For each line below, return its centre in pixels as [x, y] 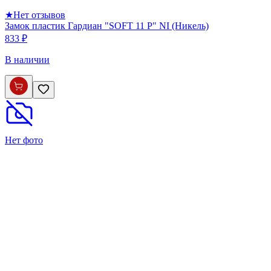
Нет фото [24, 140]
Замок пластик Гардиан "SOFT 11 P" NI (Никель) [107, 25]
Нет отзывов [39, 15]
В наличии [27, 59]
